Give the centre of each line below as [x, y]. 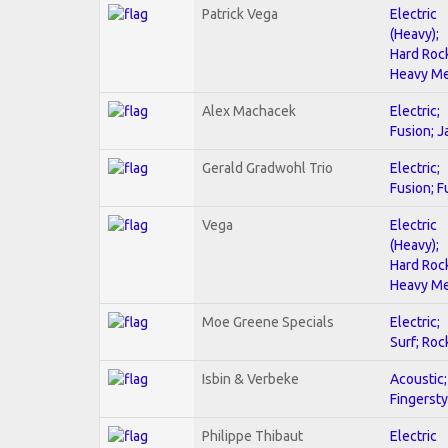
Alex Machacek [249, 110]
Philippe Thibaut [252, 435]
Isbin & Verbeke [250, 378]
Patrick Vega [240, 13]
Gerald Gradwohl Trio [267, 167]
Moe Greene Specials [268, 321]
